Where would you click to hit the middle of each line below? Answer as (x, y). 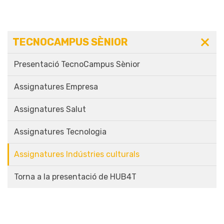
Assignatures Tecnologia (60, 131)
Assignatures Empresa (56, 86)
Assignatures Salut (50, 109)
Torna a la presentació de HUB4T (75, 176)
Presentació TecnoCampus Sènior (77, 64)
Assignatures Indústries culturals (77, 154)
